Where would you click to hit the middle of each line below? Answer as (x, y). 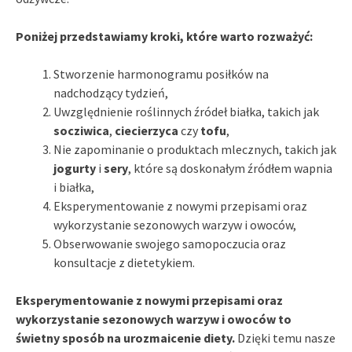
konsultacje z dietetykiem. (124, 262)
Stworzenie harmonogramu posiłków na (161, 73)
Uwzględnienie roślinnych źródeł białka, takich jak (186, 111)
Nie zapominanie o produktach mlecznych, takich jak (195, 149)
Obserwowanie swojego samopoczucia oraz (170, 243)
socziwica (81, 130)
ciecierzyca (147, 130)
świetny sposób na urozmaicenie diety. (125, 337)
